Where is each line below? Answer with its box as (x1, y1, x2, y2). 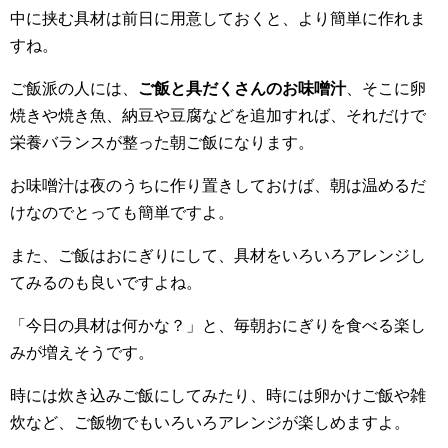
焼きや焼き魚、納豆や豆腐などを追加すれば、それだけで (10, 107, 426, 125)
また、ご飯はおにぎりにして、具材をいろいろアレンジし (10, 247, 426, 265)
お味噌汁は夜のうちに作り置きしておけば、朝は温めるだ (10, 177, 426, 195)
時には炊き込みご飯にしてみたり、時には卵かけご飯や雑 (10, 387, 426, 405)
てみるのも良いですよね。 (10, 274, 202, 292)
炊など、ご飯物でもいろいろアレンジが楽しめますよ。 (10, 414, 410, 432)
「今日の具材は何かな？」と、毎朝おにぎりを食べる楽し (10, 317, 426, 335)
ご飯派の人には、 (10, 80, 138, 98)
